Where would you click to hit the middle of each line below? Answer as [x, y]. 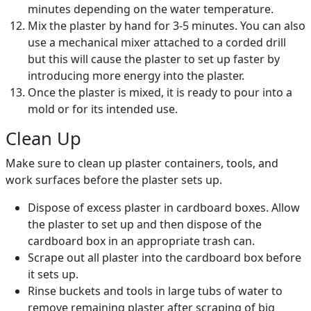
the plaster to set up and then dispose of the [145, 225]
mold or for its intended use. [103, 109]
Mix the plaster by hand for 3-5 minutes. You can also [167, 26]
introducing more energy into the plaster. [136, 76]
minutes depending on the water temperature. [151, 9]
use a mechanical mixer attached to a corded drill [157, 43]
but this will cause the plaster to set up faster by [154, 59]
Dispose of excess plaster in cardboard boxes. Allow [164, 208]
